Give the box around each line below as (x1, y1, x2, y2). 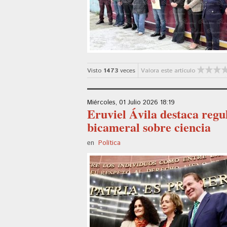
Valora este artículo (141, 66, 195, 75)
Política (98, 138, 121, 148)
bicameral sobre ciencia (87, 118, 211, 136)
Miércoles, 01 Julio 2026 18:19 (87, 97, 175, 107)
